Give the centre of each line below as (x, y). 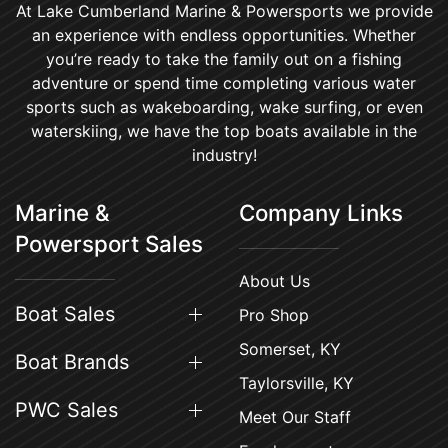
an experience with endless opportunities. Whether (224, 35)
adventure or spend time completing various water (224, 83)
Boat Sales (65, 314)
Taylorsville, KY (296, 383)
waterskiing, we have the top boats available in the (224, 131)
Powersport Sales (109, 243)
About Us (274, 281)
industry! (224, 155)
